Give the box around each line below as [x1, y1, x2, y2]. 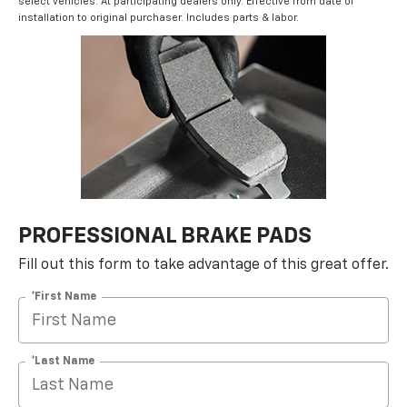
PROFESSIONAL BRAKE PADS [18, 225, 312, 248]
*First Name [31, 291, 96, 303]
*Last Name [31, 355, 94, 367]
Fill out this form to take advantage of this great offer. [18, 258, 389, 273]
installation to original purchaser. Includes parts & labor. [18, 13, 299, 24]
